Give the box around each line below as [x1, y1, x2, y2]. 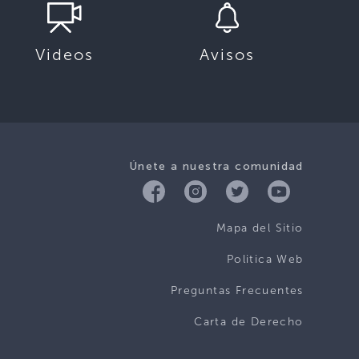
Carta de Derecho [194, 315, 304, 329]
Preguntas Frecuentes [170, 284, 304, 298]
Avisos [200, 45, 255, 64]
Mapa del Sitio [216, 221, 304, 236]
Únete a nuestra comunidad [129, 159, 304, 173]
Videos [35, 45, 94, 64]
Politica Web [226, 252, 304, 267]
